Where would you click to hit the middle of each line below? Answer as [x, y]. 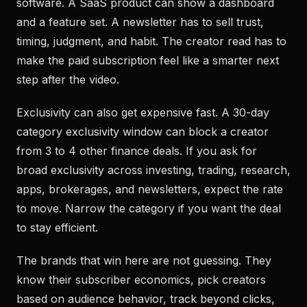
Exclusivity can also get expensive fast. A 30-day [143, 112]
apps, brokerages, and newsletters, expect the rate [150, 189]
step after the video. [68, 79]
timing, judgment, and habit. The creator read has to [151, 41]
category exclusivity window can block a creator [143, 132]
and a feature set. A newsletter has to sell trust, [140, 22]
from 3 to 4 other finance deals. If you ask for [137, 151]
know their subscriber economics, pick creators [141, 280]
